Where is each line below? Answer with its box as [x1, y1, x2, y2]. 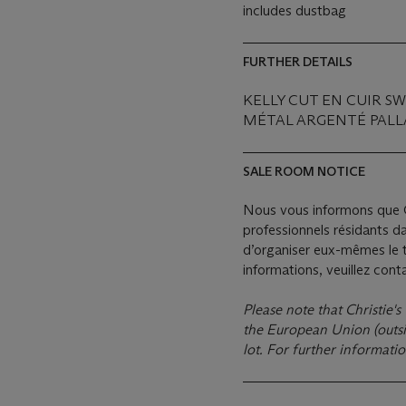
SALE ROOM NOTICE [243, 163, 365, 179]
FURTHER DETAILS [243, 53, 353, 70]
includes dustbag [243, 2, 346, 19]
